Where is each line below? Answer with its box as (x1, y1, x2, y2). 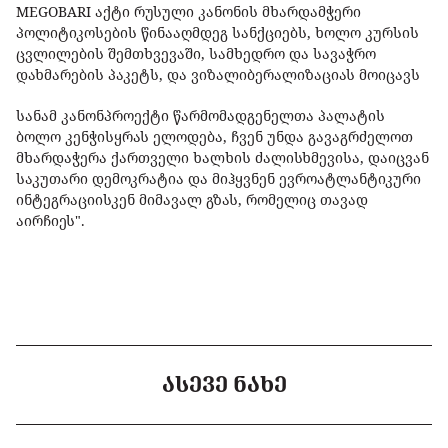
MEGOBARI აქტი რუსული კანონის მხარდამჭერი (16, 2, 361, 22)
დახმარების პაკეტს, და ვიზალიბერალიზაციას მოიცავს (16, 65, 420, 85)
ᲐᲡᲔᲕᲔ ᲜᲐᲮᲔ (161, 370, 287, 399)
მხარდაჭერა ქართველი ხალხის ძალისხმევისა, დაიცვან (16, 148, 429, 168)
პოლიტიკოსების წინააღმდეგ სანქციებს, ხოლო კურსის (16, 23, 419, 43)
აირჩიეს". (16, 211, 85, 231)
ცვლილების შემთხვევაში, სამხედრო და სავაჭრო (16, 44, 376, 64)
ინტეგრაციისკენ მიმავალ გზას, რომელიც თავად (16, 190, 368, 210)
